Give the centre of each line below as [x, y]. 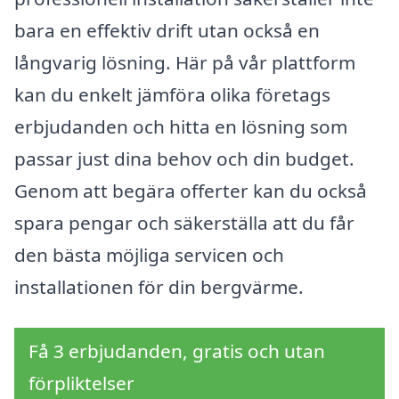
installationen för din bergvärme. [159, 287]
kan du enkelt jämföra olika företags [172, 95]
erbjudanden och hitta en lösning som [181, 127]
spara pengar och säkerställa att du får [184, 223]
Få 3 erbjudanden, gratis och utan [177, 350]
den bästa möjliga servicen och [149, 255]
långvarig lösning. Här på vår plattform [185, 63]
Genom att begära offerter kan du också [191, 191]
